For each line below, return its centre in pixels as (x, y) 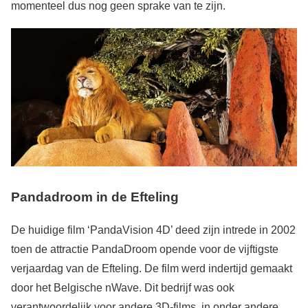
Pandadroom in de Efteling (95, 197)
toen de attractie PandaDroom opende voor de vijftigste (145, 250)
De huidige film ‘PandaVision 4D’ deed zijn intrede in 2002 (153, 230)
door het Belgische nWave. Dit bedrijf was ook (123, 288)
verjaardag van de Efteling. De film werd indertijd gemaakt (152, 269)
